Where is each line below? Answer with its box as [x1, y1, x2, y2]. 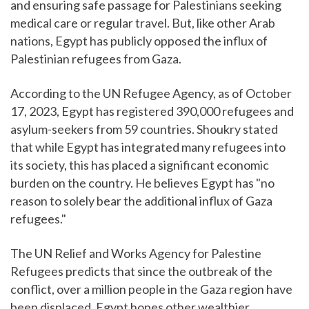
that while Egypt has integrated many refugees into [10, 139, 286, 155]
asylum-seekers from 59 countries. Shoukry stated [10, 121, 278, 137]
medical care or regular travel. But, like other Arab [10, 15, 275, 31]
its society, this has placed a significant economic [10, 157, 269, 173]
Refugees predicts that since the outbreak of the [10, 263, 272, 279]
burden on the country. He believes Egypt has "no [10, 175, 275, 191]
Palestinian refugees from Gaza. [10, 51, 181, 67]
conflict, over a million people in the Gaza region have [10, 281, 292, 297]
